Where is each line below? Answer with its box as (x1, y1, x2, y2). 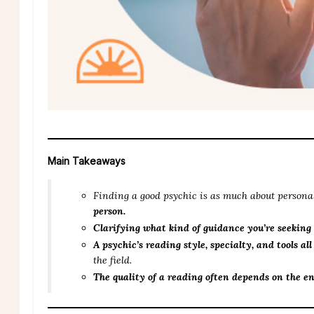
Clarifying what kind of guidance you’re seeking (93, 221, 311, 234)
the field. (93, 253, 132, 266)
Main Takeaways (48, 154, 125, 167)
